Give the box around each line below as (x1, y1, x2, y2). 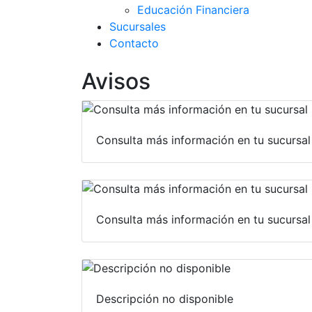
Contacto (109, 36, 159, 50)
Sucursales (109, 19, 166, 33)
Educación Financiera (137, 2, 249, 17)
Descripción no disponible (96, 291, 233, 306)
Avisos (81, 67, 150, 95)
